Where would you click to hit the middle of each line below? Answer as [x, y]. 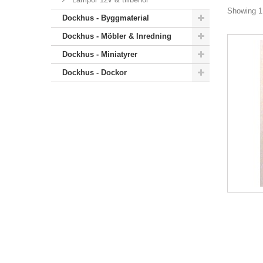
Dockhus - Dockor [95, 73]
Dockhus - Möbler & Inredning [117, 36]
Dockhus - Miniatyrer [100, 54]
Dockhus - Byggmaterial [106, 18]
